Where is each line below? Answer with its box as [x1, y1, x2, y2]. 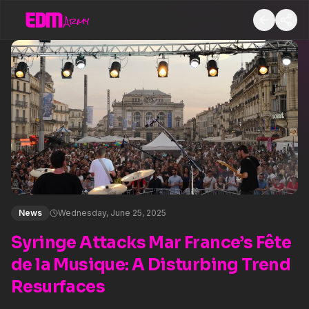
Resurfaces [11, 277, 105, 297]
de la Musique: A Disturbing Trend [11, 255, 291, 275]
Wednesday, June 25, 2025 [58, 208, 166, 218]
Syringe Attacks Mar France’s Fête [11, 232, 292, 253]
